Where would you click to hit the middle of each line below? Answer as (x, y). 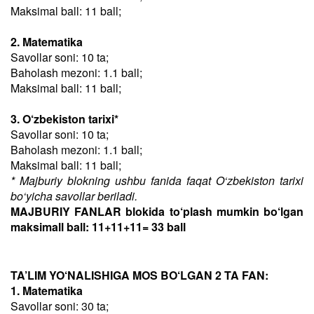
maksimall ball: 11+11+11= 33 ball (98, 227)
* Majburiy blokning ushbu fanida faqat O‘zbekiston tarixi (157, 180)
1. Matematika (47, 291)
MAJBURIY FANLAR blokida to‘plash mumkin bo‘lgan (157, 211)
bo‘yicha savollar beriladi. (74, 196)
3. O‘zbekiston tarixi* (64, 119)
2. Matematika (47, 42)
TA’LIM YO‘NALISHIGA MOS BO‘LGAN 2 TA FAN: (139, 275)
